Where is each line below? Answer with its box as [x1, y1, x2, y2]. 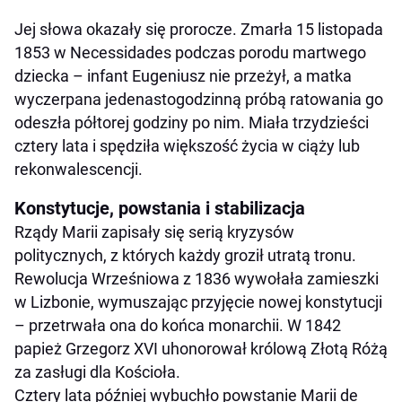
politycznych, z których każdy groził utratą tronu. [14, 245, 356, 265]
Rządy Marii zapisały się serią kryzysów [14, 222, 294, 241]
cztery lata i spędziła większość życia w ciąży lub [14, 135, 360, 155]
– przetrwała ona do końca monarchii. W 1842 [14, 315, 341, 335]
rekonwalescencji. [14, 159, 143, 179]
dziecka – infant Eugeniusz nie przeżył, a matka [14, 66, 352, 85]
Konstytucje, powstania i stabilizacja [14, 197, 305, 219]
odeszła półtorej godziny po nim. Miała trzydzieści [14, 112, 369, 132]
